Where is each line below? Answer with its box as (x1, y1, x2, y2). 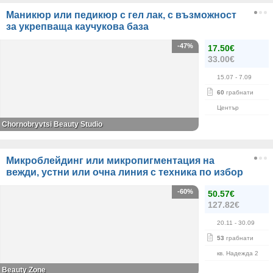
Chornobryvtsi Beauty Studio (2, 120, 102, 129)
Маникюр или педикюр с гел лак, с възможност (6, 10, 236, 20)
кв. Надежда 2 (217, 250, 258, 257)
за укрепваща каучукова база (6, 21, 149, 32)
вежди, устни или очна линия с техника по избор (6, 167, 243, 177)
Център (217, 104, 239, 111)
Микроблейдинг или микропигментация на (6, 155, 214, 166)
